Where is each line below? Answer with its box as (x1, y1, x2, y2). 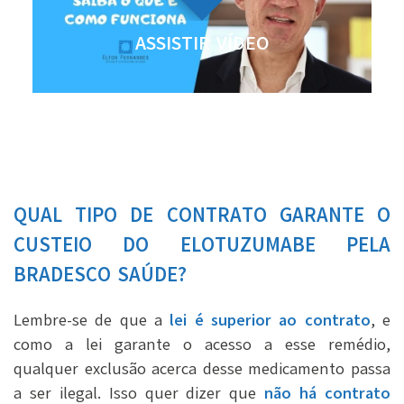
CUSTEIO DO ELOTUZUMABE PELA (14, 231, 390, 259)
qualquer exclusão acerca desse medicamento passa (14, 357, 390, 380)
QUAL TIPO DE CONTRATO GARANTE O (14, 201, 390, 229)
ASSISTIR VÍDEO (134, 31, 270, 57)
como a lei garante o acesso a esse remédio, (14, 333, 390, 355)
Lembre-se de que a (14, 308, 162, 331)
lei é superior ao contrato (162, 308, 371, 331)
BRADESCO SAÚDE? (14, 261, 187, 289)
